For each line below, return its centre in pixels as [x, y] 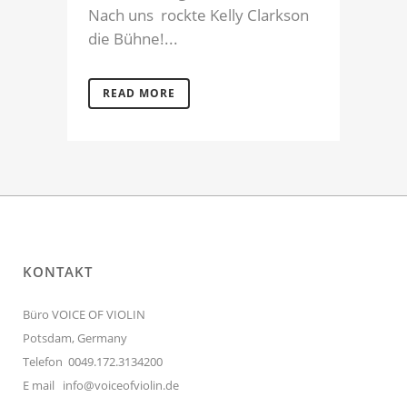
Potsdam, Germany [75, 338]
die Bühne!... [133, 38]
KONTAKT [58, 271]
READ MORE [139, 93]
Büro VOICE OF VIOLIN [84, 314]
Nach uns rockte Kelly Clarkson [199, 15]
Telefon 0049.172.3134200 [93, 361]
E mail [43, 385]
